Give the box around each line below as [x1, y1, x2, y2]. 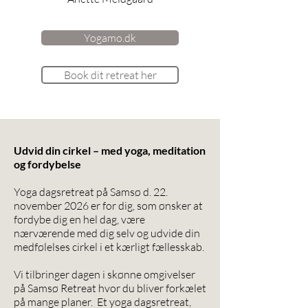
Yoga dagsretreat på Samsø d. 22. [14, 185, 168, 199]
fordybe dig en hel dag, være [14, 212, 145, 226]
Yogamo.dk [84, 31, 136, 45]
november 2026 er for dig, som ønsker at [14, 199, 203, 212]
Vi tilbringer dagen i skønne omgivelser [14, 267, 195, 281]
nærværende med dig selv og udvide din [14, 226, 200, 240]
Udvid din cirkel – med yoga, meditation [14, 144, 206, 157]
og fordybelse [14, 157, 81, 170]
